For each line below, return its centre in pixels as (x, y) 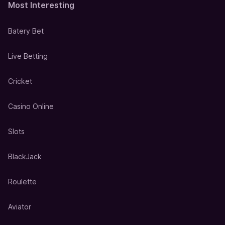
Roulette (22, 182)
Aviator (20, 207)
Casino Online (31, 106)
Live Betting (28, 56)
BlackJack (25, 157)
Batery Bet (26, 31)
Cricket (20, 81)
